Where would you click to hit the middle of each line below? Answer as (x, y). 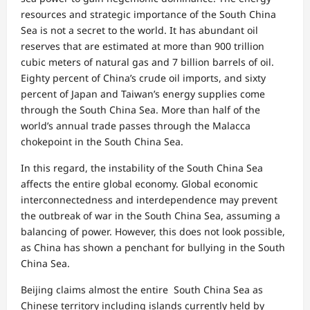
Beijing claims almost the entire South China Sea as (142, 289)
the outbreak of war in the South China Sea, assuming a (151, 215)
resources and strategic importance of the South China (148, 14)
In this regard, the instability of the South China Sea (142, 167)
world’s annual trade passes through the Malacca (136, 125)
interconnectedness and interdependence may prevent (149, 199)
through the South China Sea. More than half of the (140, 109)
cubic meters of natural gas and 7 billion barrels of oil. (147, 62)
